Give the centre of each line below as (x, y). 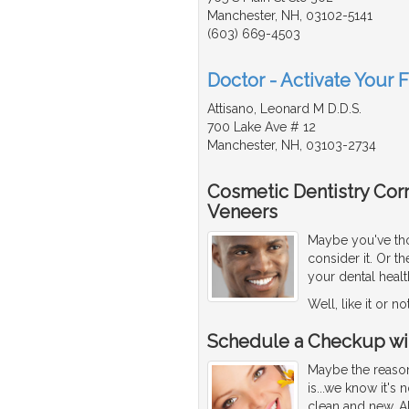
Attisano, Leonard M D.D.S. (284, 109)
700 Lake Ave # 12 (262, 127)
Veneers (242, 212)
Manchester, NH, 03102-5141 (290, 16)
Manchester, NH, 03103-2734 (292, 146)
